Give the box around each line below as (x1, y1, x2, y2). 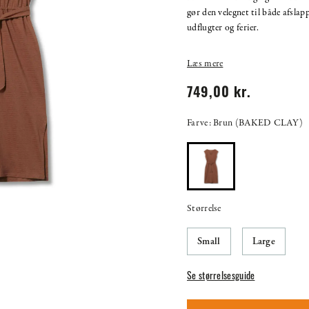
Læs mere (187, 57, 223, 70)
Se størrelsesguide (187, 271, 255, 282)
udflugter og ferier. (187, 21, 259, 34)
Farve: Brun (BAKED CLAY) (187, 116, 303, 130)
